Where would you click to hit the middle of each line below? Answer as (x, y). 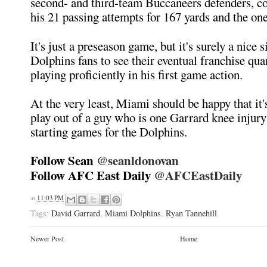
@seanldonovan (138, 160)
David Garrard (76, 213)
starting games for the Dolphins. (109, 132)
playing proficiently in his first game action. (136, 74)
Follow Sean (63, 160)
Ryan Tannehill (191, 213)
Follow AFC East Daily (92, 175)
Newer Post (47, 238)
